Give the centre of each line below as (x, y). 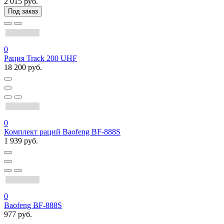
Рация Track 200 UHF (40, 58)
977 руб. (18, 214)
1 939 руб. (21, 141)
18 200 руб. (23, 67)
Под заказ (23, 11)
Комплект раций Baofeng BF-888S (62, 132)
